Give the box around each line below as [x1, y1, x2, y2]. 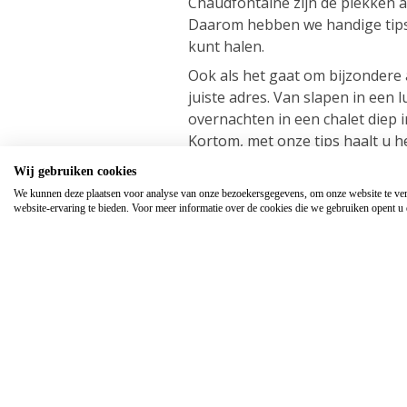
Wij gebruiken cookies [14, 164, 136, 178]
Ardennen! [188, 153, 258, 173]
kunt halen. [188, 36, 264, 56]
